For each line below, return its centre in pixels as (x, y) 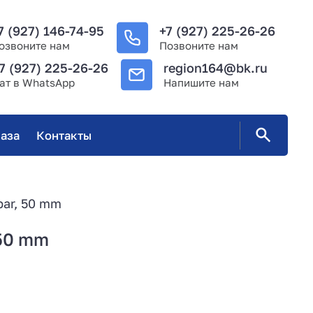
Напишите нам (202, 83)
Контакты (64, 135)
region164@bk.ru (216, 68)
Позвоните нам (199, 45)
